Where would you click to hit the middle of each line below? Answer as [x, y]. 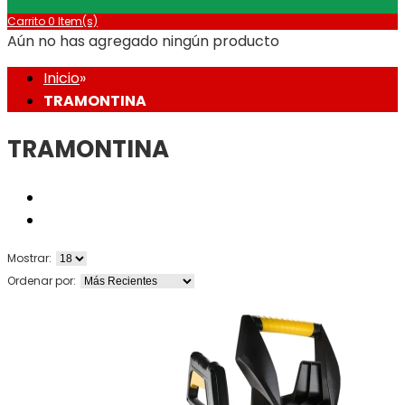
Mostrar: [29, 259]
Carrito [26, 21]
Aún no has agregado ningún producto [143, 41]
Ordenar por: [42, 281]
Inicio [61, 78]
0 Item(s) [73, 21]
